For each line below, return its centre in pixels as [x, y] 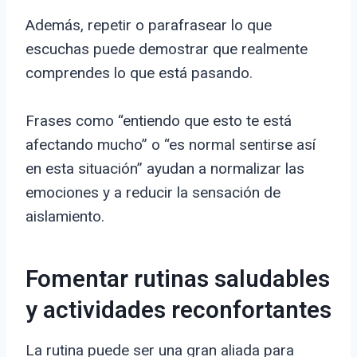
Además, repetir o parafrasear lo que [149, 25]
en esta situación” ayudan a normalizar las [165, 169]
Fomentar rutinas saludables [178, 280]
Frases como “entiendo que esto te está [159, 121]
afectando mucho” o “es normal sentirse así [171, 145]
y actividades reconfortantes [178, 311]
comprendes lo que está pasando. [139, 73]
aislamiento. [65, 217]
